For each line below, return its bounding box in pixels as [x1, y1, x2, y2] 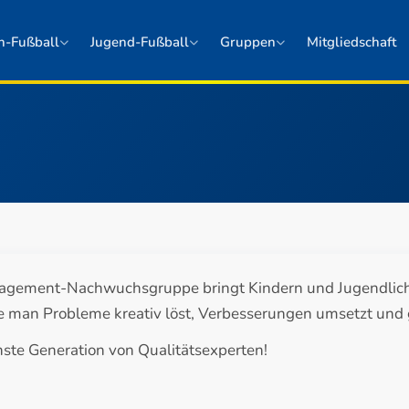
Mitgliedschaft [306, 32, 396, 51]
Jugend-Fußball [89, 32, 189, 51]
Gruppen [219, 32, 276, 51]
